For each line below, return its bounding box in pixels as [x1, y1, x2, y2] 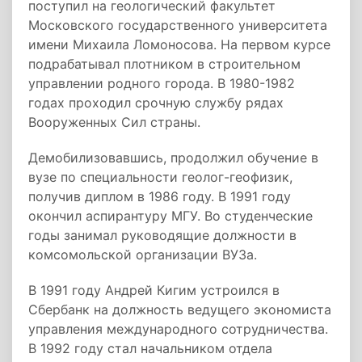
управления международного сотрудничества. [28, 321, 328, 337]
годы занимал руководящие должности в [28, 227, 297, 243]
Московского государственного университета [28, 17, 327, 33]
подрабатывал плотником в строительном [28, 56, 301, 72]
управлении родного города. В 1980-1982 [28, 75, 295, 91]
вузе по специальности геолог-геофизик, [28, 169, 293, 185]
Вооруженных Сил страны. [28, 114, 200, 130]
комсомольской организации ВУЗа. [28, 246, 257, 263]
